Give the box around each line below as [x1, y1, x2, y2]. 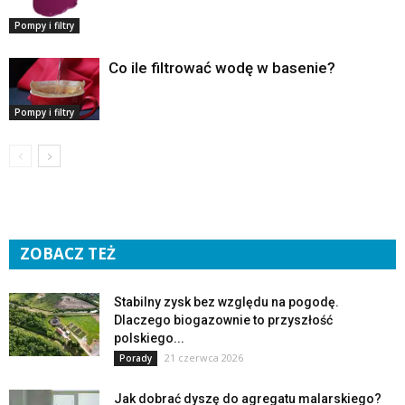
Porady [119, 352, 152, 364]
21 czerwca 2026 [165, 351, 243, 364]
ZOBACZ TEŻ [20, 243, 116, 264]
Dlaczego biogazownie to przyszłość [114, 313, 333, 327]
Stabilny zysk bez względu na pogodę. [114, 295, 339, 309]
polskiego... [114, 331, 184, 345]
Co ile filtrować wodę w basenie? [108, 59, 335, 77]
